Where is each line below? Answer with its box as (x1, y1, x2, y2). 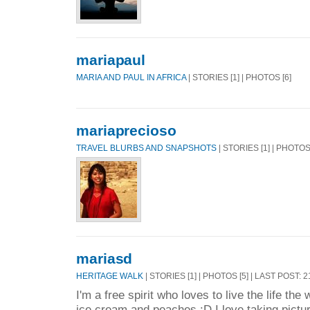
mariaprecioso (76, 122, 176, 138)
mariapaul (76, 51, 146, 68)
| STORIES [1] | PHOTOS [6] (188, 73, 291, 82)
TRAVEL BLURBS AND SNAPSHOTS (76, 143, 217, 153)
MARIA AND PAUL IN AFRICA (76, 73, 188, 82)
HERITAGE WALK (76, 271, 143, 281)
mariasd (76, 250, 133, 266)
